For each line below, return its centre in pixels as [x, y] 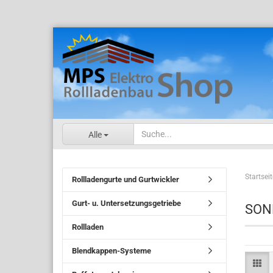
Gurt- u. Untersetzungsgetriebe [126, 203]
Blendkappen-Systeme [112, 251]
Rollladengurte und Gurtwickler [126, 179]
